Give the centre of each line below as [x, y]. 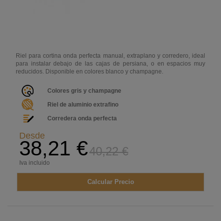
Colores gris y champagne [84, 91]
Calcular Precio [110, 182]
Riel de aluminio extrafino [83, 105]
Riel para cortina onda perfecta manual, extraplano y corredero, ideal [110, 56]
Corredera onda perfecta [82, 119]
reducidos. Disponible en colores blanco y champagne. [89, 72]
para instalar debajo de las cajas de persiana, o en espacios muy [110, 64]
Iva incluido [34, 163]
